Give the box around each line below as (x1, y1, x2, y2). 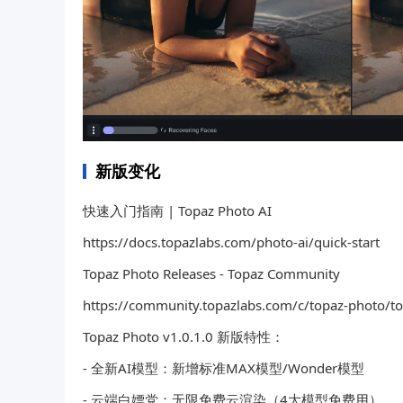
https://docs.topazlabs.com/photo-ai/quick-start (83, 232, 380, 251)
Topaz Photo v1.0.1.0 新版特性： (83, 327, 284, 345)
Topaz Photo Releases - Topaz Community (83, 264, 340, 282)
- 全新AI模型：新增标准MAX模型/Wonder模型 (83, 358, 364, 377)
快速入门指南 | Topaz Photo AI (83, 201, 272, 219)
